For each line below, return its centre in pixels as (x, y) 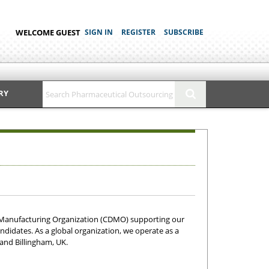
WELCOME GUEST (48, 32)
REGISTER (138, 32)
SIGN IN (99, 32)
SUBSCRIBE (184, 32)
